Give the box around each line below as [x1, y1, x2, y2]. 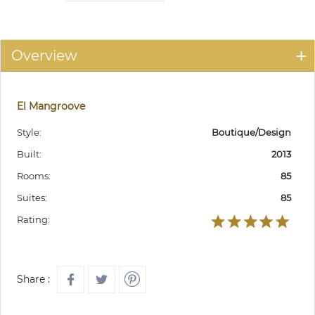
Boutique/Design [212, 127, 291, 138]
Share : [17, 273, 50, 285]
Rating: [17, 214, 50, 225]
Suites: [17, 192, 47, 203]
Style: [17, 127, 41, 138]
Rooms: [17, 170, 51, 181]
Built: [17, 148, 41, 160]
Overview [11, 47, 77, 64]
